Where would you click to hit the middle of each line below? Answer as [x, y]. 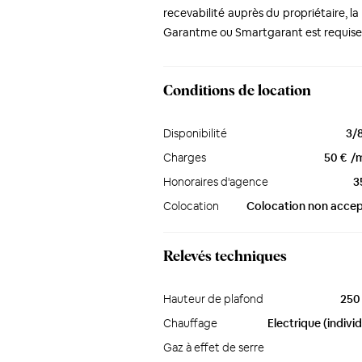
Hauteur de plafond [213, 299]
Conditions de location [237, 91]
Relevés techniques [225, 257]
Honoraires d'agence [216, 182]
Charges [185, 158]
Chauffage [190, 323]
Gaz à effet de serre [214, 347]
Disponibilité [195, 133]
